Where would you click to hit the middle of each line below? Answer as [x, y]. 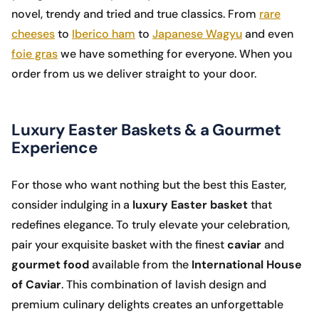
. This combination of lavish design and [164, 285]
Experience [54, 148]
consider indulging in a [72, 205]
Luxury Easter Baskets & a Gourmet [146, 130]
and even [268, 34]
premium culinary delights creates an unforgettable [147, 305]
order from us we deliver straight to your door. [134, 74]
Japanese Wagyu [197, 34]
